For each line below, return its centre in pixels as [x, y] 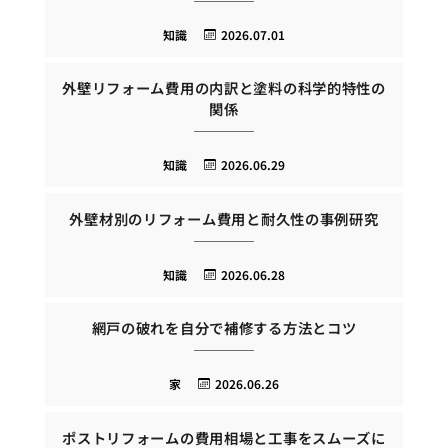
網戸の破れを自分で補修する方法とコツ [224, 328]
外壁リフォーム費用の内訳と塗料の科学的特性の [224, 88]
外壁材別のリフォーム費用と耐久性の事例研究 [224, 218]
